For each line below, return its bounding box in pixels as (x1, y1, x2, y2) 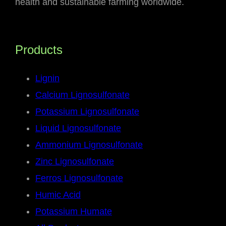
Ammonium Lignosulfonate (35, 140, 143, 150)
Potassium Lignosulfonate (35, 106, 139, 117)
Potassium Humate (35, 206, 112, 217)
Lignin (35, 73, 60, 84)
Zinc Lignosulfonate (35, 156, 114, 167)
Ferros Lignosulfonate (35, 173, 123, 184)
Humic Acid (35, 190, 81, 200)
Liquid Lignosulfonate (35, 123, 121, 134)
